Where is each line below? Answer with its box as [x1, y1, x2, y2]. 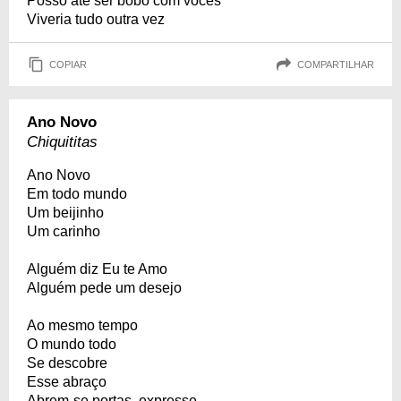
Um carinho [27, 224, 100, 239]
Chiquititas [27, 133, 98, 150]
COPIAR [49, 58, 87, 70]
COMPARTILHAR [297, 58, 374, 70]
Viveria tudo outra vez [27, 12, 165, 27]
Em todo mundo [27, 186, 127, 201]
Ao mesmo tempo [27, 318, 138, 333]
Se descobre [27, 355, 107, 371]
